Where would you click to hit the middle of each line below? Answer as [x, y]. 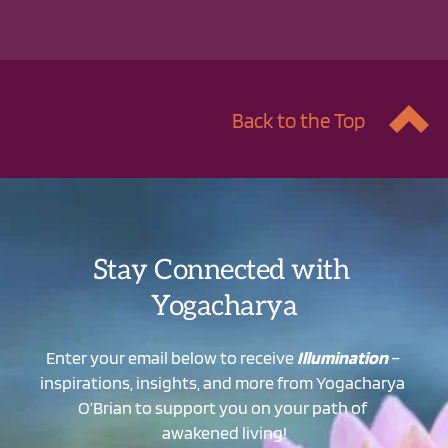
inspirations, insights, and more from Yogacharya [222, 383]
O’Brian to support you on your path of [222, 408]
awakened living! [224, 433]
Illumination [342, 358]
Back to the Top [298, 121]
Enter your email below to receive [171, 358]
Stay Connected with [220, 271]
